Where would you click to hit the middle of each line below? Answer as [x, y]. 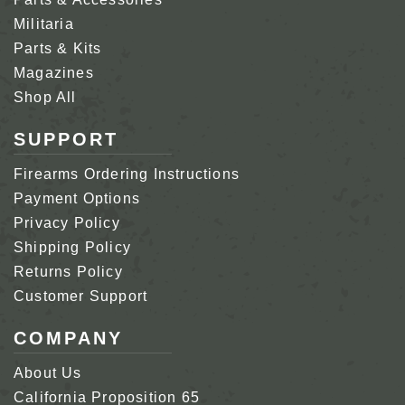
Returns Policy [68, 272]
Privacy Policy [67, 223]
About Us [48, 373]
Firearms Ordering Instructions [127, 174]
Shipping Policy [72, 248]
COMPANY [68, 339]
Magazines [54, 73]
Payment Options [77, 199]
